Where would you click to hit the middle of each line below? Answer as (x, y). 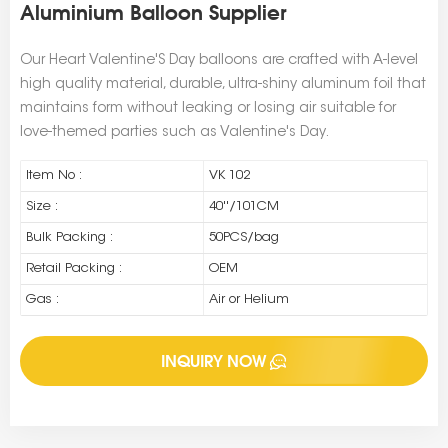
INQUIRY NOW (213, 361)
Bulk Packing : (69, 238)
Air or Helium (248, 300)
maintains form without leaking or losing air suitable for (208, 109)
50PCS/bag (243, 238)
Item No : (54, 176)
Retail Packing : (74, 269)
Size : (42, 207)
